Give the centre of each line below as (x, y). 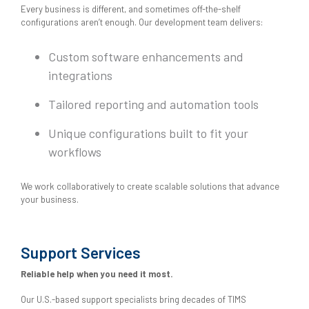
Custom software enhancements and (146, 57)
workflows (75, 152)
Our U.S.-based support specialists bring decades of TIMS (133, 300)
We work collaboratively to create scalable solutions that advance (150, 187)
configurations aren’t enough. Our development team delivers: (142, 22)
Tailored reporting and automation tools (153, 104)
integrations (80, 76)
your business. (50, 200)
